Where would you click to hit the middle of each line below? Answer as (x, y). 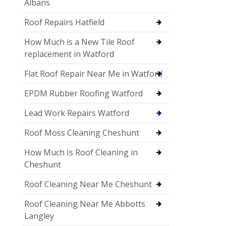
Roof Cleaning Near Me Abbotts (85, 204)
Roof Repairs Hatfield (64, 22)
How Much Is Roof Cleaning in (81, 152)
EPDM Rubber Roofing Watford (83, 93)
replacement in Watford (69, 54)
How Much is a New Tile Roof (79, 42)
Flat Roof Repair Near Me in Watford (93, 73)
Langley (39, 216)
